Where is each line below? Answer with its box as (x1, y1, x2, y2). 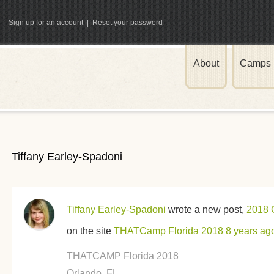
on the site (66, 226, 114, 236)
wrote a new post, (165, 204, 246, 215)
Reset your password (92, 18, 163, 27)
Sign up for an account (9, 18, 83, 27)
